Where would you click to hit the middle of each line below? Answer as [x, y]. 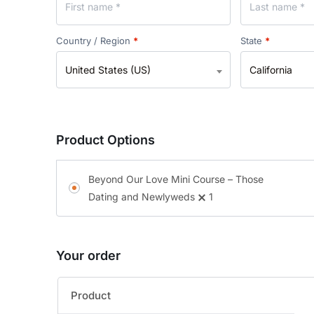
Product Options [105, 140]
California [271, 70]
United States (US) [108, 70]
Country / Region [95, 41]
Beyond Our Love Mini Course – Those [176, 179]
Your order [88, 255]
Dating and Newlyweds [142, 197]
